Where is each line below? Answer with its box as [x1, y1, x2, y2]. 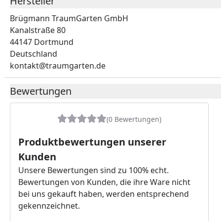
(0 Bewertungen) [106, 114, 161, 124]
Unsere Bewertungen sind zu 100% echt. [18, 165, 169, 176]
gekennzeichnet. [18, 200, 80, 211]
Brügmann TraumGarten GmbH [10, 13, 128, 24]
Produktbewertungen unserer [18, 135, 166, 148]
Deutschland [10, 48, 57, 59]
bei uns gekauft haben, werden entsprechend [18, 188, 189, 199]
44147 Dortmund [10, 37, 74, 47]
